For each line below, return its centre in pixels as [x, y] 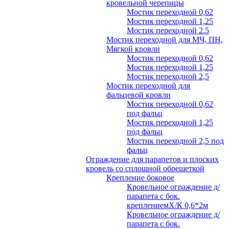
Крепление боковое [140, 178]
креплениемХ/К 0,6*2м [167, 205]
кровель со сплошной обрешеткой [145, 168]
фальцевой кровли [139, 95]
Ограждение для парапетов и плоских [152, 159]
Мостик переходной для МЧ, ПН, [165, 40]
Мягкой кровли [133, 49]
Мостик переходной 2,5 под [175, 141]
